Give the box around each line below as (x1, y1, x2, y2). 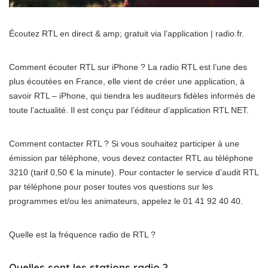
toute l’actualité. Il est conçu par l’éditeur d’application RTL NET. (9, 105, 249, 115)
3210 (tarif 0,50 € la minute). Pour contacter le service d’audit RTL (9, 167, 258, 178)
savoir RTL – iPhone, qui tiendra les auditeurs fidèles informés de (9, 91, 255, 101)
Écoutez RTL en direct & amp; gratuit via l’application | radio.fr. (9, 29, 244, 39)
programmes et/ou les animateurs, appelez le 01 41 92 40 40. (9, 196, 243, 206)
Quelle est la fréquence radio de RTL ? (9, 230, 156, 240)
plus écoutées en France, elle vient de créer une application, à (9, 77, 245, 87)
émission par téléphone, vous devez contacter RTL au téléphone (9, 153, 253, 163)
